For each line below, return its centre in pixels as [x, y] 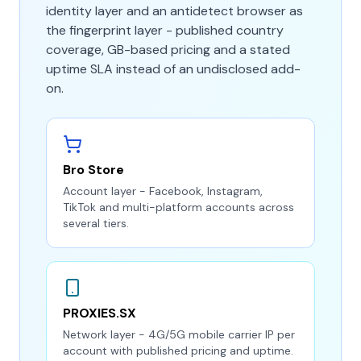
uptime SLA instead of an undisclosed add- [173, 69]
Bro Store [93, 170]
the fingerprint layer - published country [165, 30]
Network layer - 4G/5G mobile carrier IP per [179, 334]
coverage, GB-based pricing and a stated [168, 50]
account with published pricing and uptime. [178, 351]
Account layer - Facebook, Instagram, [163, 191]
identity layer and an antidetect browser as [174, 11]
